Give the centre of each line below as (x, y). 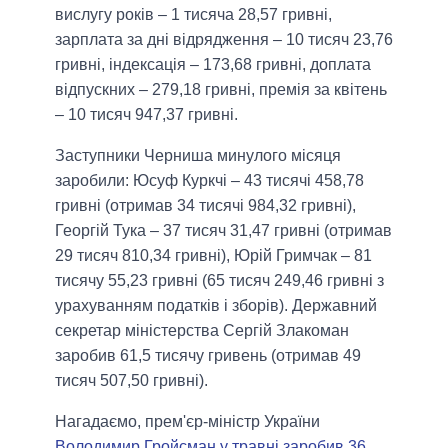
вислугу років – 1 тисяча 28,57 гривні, (193, 15)
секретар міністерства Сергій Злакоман (202, 331)
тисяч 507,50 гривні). (131, 381)
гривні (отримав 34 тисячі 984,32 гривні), (205, 206)
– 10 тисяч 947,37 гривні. (146, 115)
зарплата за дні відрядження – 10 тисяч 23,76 (224, 40)
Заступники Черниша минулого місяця (198, 156)
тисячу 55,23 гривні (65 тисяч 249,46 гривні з (219, 281)
